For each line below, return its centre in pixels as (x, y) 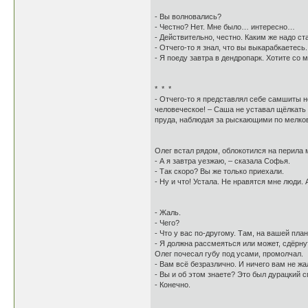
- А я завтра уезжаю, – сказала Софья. (222, 161)
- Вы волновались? (188, 16)
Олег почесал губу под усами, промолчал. (229, 254)
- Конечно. (173, 285)
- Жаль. (168, 212)
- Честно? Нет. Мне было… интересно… (225, 27)
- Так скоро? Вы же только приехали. (219, 171)
